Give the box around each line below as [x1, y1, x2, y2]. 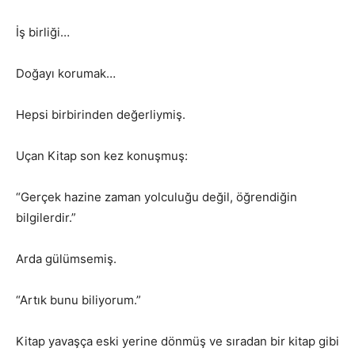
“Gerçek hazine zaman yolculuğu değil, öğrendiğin [16, 189, 297, 205]
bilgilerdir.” [16, 210, 76, 226]
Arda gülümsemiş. [16, 251, 116, 267]
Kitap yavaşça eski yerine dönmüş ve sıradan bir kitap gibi [16, 334, 339, 349]
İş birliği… [16, 25, 70, 40]
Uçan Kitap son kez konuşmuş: [16, 148, 188, 164]
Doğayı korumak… [16, 66, 116, 82]
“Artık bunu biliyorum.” [16, 292, 141, 308]
